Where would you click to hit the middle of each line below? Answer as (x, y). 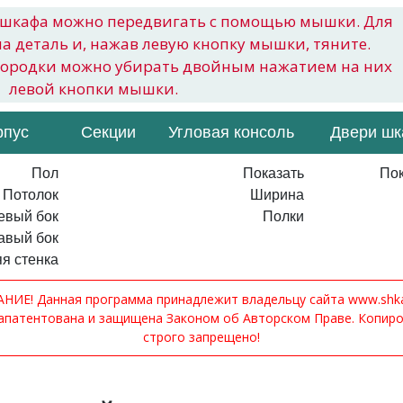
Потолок (31, 195)
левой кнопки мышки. (94, 89)
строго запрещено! (201, 337)
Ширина (277, 195)
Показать (273, 173)
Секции (108, 132)
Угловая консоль (231, 132)
